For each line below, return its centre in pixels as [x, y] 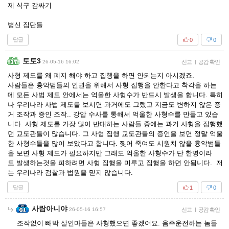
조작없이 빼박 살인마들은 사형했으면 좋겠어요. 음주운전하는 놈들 [117, 223]
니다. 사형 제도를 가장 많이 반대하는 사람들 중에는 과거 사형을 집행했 [115, 124]
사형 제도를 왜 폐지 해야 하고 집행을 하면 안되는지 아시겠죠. [101, 75]
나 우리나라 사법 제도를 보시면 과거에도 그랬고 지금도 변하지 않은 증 [114, 105]
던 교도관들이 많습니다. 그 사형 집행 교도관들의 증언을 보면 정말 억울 [115, 134]
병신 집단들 [25, 25]
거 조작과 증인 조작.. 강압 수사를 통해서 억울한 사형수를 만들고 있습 [113, 114]
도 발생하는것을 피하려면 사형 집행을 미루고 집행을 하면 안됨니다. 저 [115, 163]
